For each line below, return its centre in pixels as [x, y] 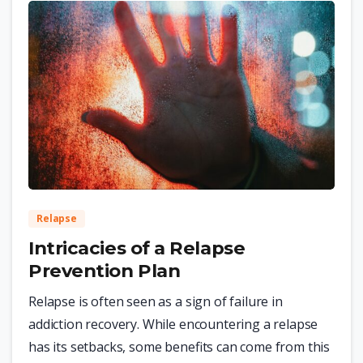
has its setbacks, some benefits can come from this [179, 347]
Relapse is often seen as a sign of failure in [156, 302]
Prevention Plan [105, 271]
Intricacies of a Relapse [137, 248]
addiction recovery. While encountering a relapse [173, 325]
